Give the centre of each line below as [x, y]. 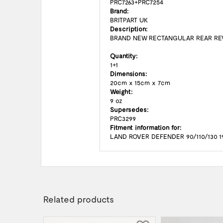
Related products [79, 199]
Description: [129, 29]
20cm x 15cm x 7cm [140, 83]
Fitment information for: [146, 127]
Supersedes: [129, 110]
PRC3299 [123, 118]
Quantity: [124, 56]
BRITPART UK [129, 20]
